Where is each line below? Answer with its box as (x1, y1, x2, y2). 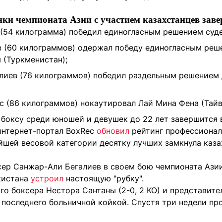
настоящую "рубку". (63, 173, 144, 183)
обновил (97, 125, 129, 136)
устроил (31, 173, 63, 183)
